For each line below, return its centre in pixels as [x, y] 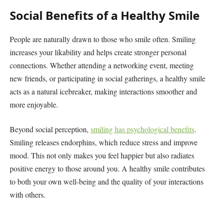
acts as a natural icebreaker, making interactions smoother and [103, 91]
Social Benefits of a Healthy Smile [105, 15]
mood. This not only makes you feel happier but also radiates [102, 155]
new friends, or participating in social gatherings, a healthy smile [108, 78]
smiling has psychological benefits [142, 129]
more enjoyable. [34, 104]
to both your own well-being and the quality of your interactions [107, 182]
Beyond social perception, [50, 129]
